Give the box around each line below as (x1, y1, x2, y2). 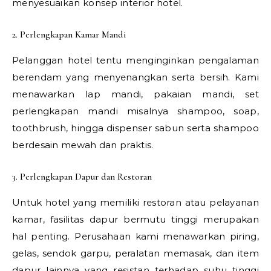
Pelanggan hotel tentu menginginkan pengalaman (12, 54, 259, 66)
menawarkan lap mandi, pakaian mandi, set (12, 88, 259, 100)
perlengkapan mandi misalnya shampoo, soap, (12, 105, 259, 117)
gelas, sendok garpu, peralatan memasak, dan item (12, 247, 259, 259)
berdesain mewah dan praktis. (12, 139, 154, 151)
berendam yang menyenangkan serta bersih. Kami (12, 71, 259, 83)
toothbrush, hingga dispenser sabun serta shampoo (12, 122, 259, 134)
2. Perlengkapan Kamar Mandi (12, 28, 126, 41)
